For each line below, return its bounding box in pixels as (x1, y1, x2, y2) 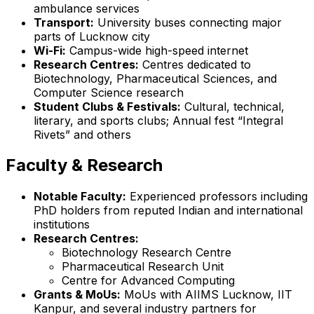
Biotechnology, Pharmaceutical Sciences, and (34, 71, 277, 86)
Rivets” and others (34, 127, 131, 142)
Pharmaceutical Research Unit (62, 259, 224, 274)
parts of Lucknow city (34, 29, 150, 43)
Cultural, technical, (181, 99, 285, 114)
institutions (34, 217, 90, 232)
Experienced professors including (126, 189, 308, 204)
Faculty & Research (6, 155, 163, 176)
